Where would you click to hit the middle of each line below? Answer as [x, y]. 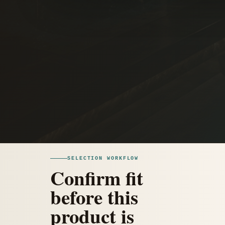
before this [94, 196]
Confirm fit [97, 177]
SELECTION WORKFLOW [103, 158]
